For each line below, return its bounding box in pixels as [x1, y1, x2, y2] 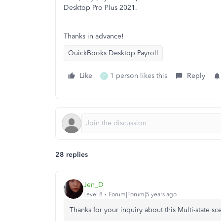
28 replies [55, 150, 88, 159]
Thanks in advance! [64, 32, 124, 40]
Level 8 [83, 190, 103, 198]
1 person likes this [110, 72, 167, 80]
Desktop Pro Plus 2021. [64, 3, 137, 12]
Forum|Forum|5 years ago [109, 190, 177, 198]
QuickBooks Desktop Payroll [68, 49, 158, 57]
